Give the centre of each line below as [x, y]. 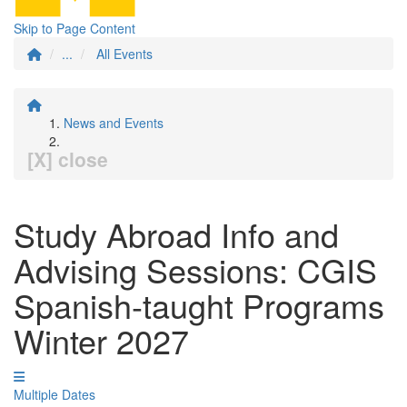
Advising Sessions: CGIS [195, 269]
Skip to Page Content [74, 28]
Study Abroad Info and [176, 234]
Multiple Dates [55, 394]
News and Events [114, 123]
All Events [124, 54]
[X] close [68, 159]
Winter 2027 [101, 340]
